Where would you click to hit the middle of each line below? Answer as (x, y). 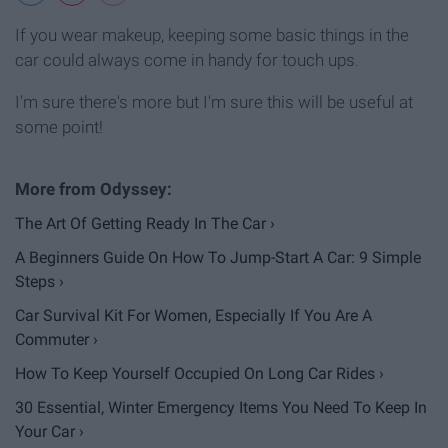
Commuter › (56, 339)
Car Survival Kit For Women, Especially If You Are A (193, 315)
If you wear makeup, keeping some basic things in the (212, 34)
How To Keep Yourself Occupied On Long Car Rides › (199, 373)
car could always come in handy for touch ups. (187, 59)
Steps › (39, 281)
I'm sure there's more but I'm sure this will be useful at (214, 101)
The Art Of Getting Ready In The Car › (145, 223)
